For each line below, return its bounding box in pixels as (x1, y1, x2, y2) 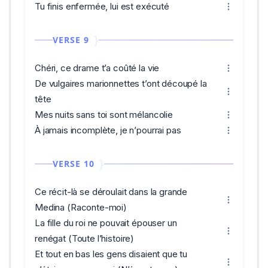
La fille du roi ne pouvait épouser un (35, 217, 177, 229)
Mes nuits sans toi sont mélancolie (35, 109, 173, 120)
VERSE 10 (53, 158, 95, 169)
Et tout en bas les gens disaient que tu (35, 248, 188, 260)
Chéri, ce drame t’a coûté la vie (35, 62, 160, 74)
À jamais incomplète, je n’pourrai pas (35, 124, 181, 136)
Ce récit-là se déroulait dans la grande (35, 186, 188, 197)
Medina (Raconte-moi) (35, 202, 127, 213)
